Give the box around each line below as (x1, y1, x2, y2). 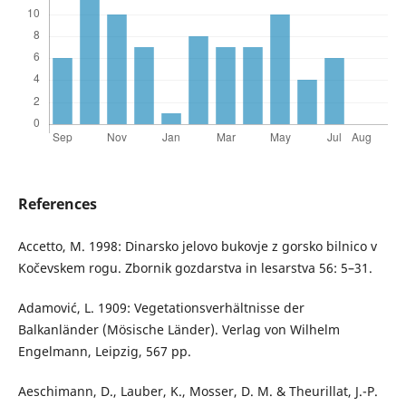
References (17, 194, 97, 215)
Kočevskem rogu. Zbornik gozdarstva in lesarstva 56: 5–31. (17, 259, 372, 277)
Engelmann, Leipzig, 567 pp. (17, 343, 191, 361)
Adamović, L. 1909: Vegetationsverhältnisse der (17, 299, 304, 317)
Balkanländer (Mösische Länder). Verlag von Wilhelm (17, 321, 340, 339)
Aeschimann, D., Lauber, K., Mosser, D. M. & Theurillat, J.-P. (17, 382, 378, 401)
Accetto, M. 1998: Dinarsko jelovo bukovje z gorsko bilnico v (17, 237, 377, 256)
